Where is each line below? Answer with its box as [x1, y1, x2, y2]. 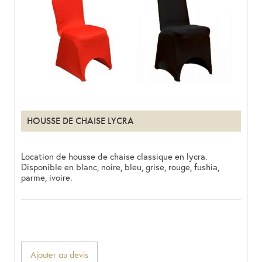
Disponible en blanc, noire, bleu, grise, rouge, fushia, [21, 161, 219, 173]
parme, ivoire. [21, 171, 72, 184]
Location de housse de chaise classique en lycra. [21, 150, 207, 163]
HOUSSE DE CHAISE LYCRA [27, 115, 134, 127]
